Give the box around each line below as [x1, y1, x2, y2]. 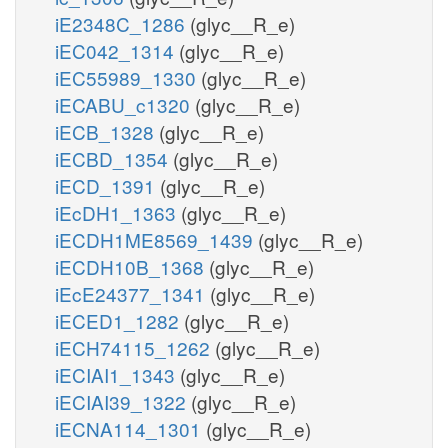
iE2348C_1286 [55, 9, 190, 37]
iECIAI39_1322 [55, 387, 191, 415]
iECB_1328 [55, 117, 159, 145]
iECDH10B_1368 [55, 252, 209, 280]
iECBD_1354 [55, 144, 173, 172]
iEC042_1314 [55, 36, 179, 64]
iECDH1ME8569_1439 [55, 225, 258, 253]
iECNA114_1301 [55, 414, 206, 442]
